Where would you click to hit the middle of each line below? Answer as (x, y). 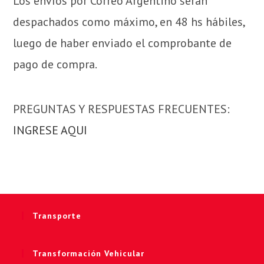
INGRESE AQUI (50, 131)
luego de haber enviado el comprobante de (123, 43)
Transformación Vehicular (89, 254)
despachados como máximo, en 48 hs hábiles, (129, 22)
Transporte (57, 216)
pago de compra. (55, 65)
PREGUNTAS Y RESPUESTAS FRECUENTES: (122, 109)
